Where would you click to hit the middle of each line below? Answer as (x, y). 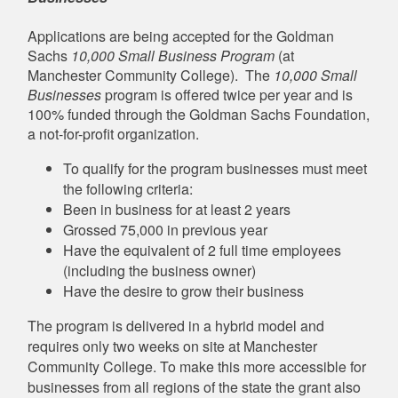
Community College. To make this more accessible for (197, 366)
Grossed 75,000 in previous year (165, 229)
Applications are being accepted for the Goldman (181, 36)
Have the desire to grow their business (183, 291)
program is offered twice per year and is (229, 94)
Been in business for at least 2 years (177, 209)
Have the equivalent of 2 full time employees (202, 250)
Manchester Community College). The (151, 75)
